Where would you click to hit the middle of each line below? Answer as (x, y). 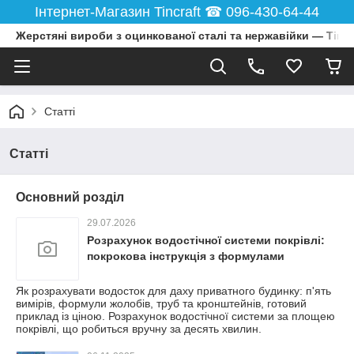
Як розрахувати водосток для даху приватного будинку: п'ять (173, 291)
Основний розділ (70, 197)
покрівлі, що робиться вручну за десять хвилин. (139, 329)
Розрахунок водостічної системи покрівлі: (206, 240)
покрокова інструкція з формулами (186, 256)
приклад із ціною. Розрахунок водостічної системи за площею (175, 316)
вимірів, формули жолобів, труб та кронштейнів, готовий (161, 303)
